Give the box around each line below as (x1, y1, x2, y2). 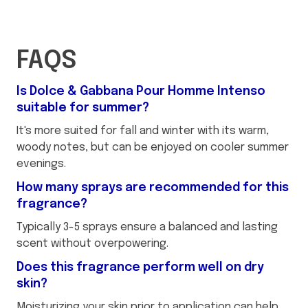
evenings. (16, 157, 66, 170)
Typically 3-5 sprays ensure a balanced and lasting (16, 221, 278, 233)
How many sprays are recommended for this (16, 181, 289, 194)
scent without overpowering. (16, 237, 168, 250)
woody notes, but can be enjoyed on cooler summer (16, 141, 289, 153)
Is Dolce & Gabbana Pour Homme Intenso (16, 85, 265, 98)
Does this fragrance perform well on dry (16, 261, 264, 274)
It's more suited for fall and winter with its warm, (16, 124, 269, 137)
